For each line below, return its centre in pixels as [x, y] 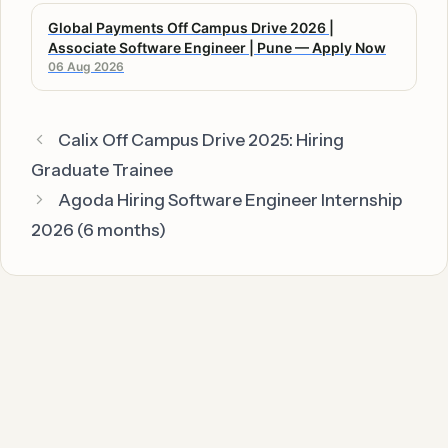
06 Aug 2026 [86, 66]
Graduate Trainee [102, 169]
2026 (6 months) [98, 229]
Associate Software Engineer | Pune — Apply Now [217, 47]
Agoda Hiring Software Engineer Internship [230, 199]
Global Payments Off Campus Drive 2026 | [191, 27]
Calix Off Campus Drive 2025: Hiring [201, 139]
